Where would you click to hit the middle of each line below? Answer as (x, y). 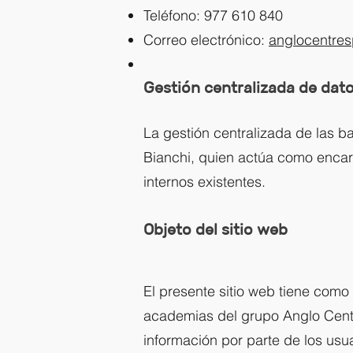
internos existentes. (204, 182)
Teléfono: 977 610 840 (213, 15)
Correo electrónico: (206, 40)
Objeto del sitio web (216, 229)
